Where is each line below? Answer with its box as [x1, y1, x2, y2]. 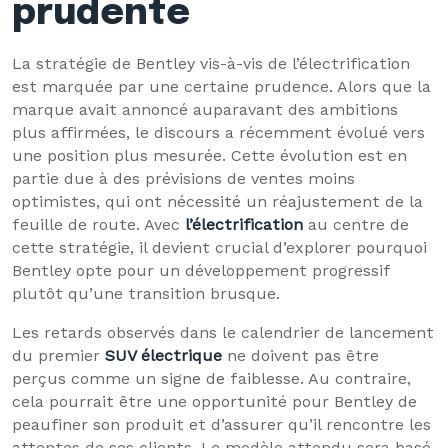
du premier [12, 346, 105, 365]
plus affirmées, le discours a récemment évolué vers [12, 123, 425, 142]
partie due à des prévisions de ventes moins [12, 169, 355, 188]
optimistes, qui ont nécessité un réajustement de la [12, 192, 423, 211]
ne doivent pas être [222, 346, 379, 365]
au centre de [303, 215, 409, 234]
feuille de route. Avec [12, 215, 185, 234]
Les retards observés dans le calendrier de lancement [12, 323, 434, 342]
